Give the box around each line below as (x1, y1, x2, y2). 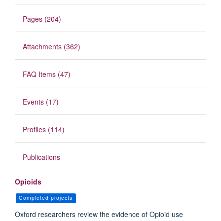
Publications (23, 152, 60, 162)
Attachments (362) (23, 41, 80, 52)
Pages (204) (23, 14, 61, 24)
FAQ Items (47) (23, 69, 71, 79)
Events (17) (23, 97, 59, 107)
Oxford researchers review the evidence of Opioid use (15, 209, 183, 220)
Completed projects (19, 194, 73, 202)
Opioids (15, 177, 41, 187)
